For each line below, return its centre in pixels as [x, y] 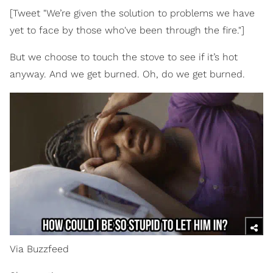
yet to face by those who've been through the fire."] [127, 30]
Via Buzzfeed [39, 249]
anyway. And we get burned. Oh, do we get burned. [127, 74]
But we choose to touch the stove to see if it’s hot [124, 57]
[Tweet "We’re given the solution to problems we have [132, 13]
